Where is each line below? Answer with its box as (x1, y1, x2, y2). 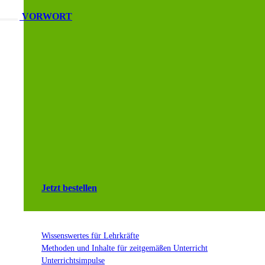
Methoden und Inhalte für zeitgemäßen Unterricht (41, 243, 208, 253)
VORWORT (22, 11, 72, 21)
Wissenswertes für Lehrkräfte (41, 230, 139, 240)
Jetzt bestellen (41, 182, 97, 193)
